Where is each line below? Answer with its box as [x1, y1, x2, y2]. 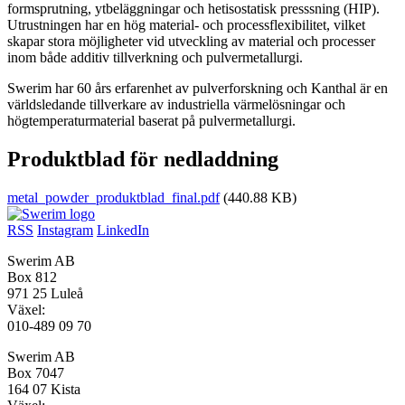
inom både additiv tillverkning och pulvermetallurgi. [7, 49, 303, 65]
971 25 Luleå [7, 285, 83, 301]
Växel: [7, 301, 45, 317]
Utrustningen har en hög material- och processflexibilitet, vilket [7, 16, 365, 33]
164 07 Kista [7, 381, 80, 397]
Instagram [37, 221, 93, 238]
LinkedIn [97, 221, 149, 238]
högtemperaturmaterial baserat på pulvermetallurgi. [7, 112, 296, 128]
